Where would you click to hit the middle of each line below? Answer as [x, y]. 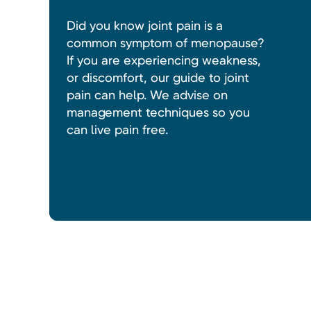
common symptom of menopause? [165, 43]
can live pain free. [117, 130]
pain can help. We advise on [147, 95]
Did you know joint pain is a [144, 26]
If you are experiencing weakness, [163, 60]
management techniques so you [158, 112]
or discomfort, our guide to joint [158, 78]
